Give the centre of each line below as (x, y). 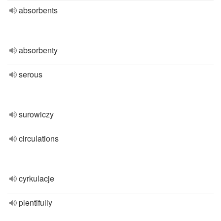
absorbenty (38, 50)
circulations (39, 138)
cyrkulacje (37, 178)
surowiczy (36, 114)
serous (31, 74)
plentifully (36, 203)
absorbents (38, 10)
